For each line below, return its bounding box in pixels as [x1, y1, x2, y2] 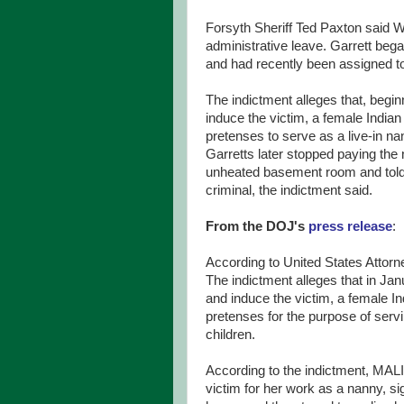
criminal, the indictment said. [206, 183, 372, 197]
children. [206, 327, 255, 342]
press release [308, 219, 392, 234]
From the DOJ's [206, 219, 308, 234]
